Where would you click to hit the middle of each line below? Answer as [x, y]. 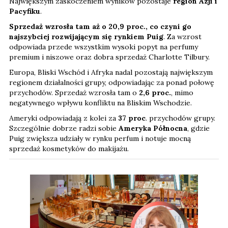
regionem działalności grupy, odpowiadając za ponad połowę [112, 83]
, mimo [182, 93]
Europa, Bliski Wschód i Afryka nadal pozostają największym [111, 73]
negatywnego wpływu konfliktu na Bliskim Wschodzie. [101, 103]
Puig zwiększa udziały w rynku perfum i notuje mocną [100, 139]
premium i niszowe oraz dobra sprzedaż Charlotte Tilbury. [109, 57]
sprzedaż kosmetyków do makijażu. [69, 149]
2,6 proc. [155, 93]
